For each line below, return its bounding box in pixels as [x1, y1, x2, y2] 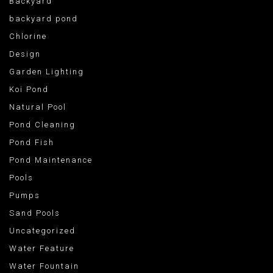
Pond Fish [9, 138, 54, 147]
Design [9, 49, 41, 59]
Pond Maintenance [9, 155, 93, 165]
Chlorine [9, 32, 47, 41]
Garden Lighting [9, 67, 84, 77]
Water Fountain [9, 261, 79, 271]
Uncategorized [9, 226, 76, 236]
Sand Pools [9, 208, 60, 218]
